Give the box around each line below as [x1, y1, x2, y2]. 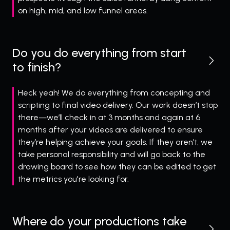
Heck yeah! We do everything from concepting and [18, 88, 210, 98]
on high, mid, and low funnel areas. [18, 6, 148, 16]
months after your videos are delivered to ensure [18, 125, 203, 135]
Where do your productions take [12, 214, 186, 229]
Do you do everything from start [12, 45, 186, 61]
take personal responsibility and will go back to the [18, 149, 205, 160]
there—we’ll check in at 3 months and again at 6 [18, 112, 200, 123]
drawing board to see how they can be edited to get [18, 162, 216, 172]
